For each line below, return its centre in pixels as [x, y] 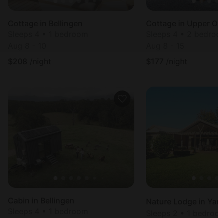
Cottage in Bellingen [45, 23]
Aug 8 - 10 [27, 46]
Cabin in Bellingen [41, 200]
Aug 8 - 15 [165, 46]
